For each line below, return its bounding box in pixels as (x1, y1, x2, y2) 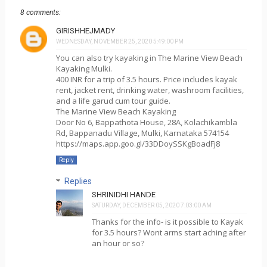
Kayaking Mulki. (55, 63, 112, 74)
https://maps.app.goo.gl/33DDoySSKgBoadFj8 (55, 138, 220, 150)
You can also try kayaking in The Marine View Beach (55, 52, 243, 64)
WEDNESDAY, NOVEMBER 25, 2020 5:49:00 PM (55, 38, 184, 45)
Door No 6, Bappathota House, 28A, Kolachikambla (55, 117, 237, 128)
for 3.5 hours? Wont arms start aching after (91, 227, 246, 238)
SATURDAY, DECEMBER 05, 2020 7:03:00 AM (91, 202, 212, 209)
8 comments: (20, 8, 61, 17)
